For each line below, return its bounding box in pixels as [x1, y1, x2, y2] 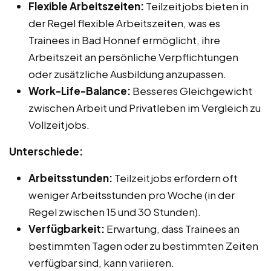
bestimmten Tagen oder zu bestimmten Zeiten [28, 238, 258, 252]
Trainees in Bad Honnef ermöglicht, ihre [28, 33, 220, 47]
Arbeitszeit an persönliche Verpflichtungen [28, 50, 238, 64]
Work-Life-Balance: [28, 83, 131, 97]
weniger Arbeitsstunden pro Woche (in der [28, 188, 235, 201]
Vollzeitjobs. [28, 117, 90, 131]
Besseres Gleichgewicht [131, 83, 252, 97]
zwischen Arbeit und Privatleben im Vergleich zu [28, 100, 261, 114]
